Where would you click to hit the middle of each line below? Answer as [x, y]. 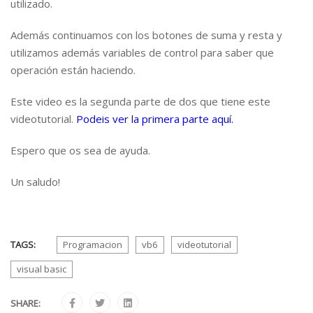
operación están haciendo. [73, 70]
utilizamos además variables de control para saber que [142, 52]
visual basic [42, 269]
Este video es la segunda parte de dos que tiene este [140, 101]
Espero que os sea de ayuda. [80, 150]
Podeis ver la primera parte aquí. [155, 119]
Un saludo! [35, 182]
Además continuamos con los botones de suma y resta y [146, 35]
